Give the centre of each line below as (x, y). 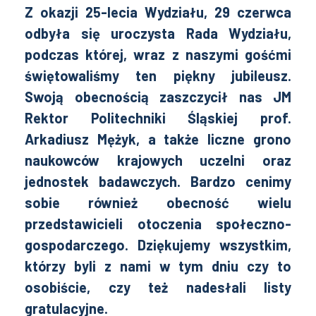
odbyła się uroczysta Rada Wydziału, (158, 33)
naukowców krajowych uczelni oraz (158, 160)
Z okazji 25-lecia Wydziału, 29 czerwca (158, 12)
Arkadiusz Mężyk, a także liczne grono (158, 139)
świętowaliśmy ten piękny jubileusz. (158, 75)
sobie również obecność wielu (158, 202)
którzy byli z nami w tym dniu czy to (158, 266)
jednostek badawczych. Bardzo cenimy (158, 181)
